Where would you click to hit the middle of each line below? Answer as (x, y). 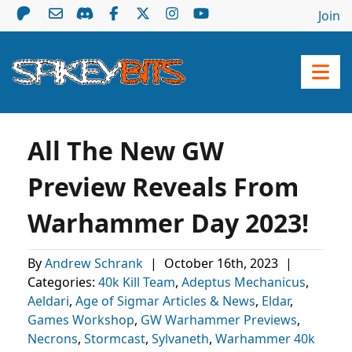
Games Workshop (81, 320)
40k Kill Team (137, 282)
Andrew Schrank (95, 263)
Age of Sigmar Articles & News (165, 301)
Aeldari (48, 301)
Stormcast (115, 339)
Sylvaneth (180, 339)
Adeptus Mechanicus (244, 282)
